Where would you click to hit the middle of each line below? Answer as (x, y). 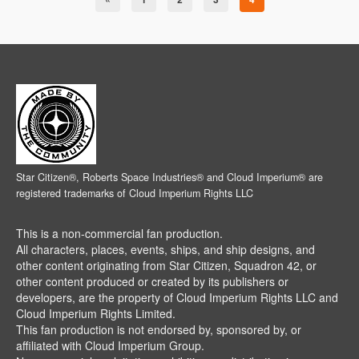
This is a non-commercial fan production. (119, 234)
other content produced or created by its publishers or (152, 282)
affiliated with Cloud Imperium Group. (110, 346)
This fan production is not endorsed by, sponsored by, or (159, 330)
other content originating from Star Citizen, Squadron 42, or (166, 266)
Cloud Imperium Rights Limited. (96, 314)
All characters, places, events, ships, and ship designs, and (165, 250)
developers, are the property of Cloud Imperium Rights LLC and (177, 298)
